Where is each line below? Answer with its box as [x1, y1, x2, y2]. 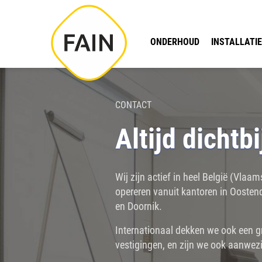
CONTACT [115, 99, 151, 111]
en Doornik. [115, 200, 162, 212]
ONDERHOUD [150, 36, 199, 47]
